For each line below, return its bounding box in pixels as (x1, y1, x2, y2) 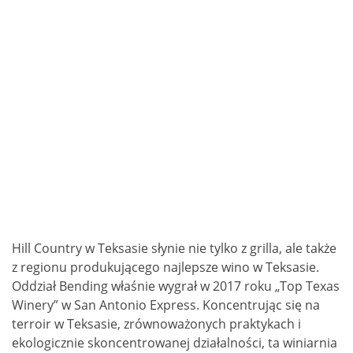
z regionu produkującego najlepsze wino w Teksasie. (12, 258, 319, 277)
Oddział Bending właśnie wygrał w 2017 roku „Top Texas (12, 277, 340, 295)
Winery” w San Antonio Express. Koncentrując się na (12, 296, 320, 314)
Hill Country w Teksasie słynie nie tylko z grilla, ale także (12, 240, 336, 258)
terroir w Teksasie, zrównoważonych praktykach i (12, 315, 301, 333)
